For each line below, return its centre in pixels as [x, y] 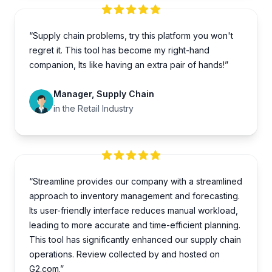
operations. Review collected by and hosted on [124, 254]
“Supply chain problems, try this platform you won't [131, 36]
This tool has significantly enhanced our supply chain [135, 240]
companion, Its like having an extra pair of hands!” [129, 65]
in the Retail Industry [93, 109]
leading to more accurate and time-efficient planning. [135, 225]
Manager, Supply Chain [104, 94]
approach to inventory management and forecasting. [134, 196]
